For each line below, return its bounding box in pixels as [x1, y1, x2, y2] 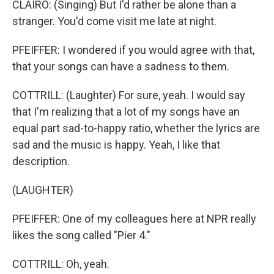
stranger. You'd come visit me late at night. [12, 15, 217, 28]
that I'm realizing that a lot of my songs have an [12, 105, 240, 118]
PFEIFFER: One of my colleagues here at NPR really [12, 212, 256, 225]
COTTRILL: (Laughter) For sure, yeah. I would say [12, 89, 245, 102]
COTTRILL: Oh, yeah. [12, 257, 109, 270]
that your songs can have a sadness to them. [12, 60, 229, 73]
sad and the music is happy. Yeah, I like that [12, 138, 220, 151]
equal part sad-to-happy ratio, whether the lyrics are [12, 122, 260, 135]
